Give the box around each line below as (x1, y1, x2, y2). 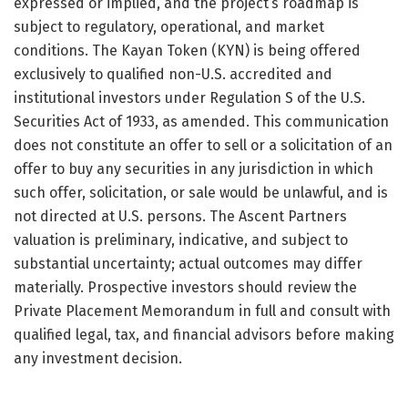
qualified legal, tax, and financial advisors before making (14, 325, 394, 343)
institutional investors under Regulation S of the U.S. (14, 88, 365, 107)
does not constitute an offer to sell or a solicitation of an (14, 136, 393, 154)
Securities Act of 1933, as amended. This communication (14, 112, 389, 130)
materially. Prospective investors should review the (14, 278, 357, 296)
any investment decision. (14, 349, 182, 367)
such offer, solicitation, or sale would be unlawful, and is (14, 183, 388, 201)
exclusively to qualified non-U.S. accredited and (14, 65, 332, 83)
